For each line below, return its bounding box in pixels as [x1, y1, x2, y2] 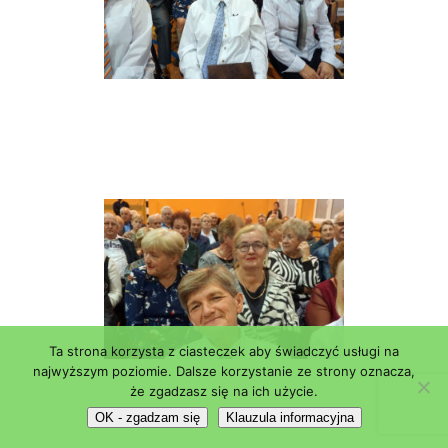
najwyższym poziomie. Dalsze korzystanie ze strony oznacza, [33, 363, 415, 379]
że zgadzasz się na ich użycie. [130, 383, 318, 399]
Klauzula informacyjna [225, 410, 354, 425]
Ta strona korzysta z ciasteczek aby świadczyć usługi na [49, 343, 399, 359]
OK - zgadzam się [94, 410, 200, 425]
